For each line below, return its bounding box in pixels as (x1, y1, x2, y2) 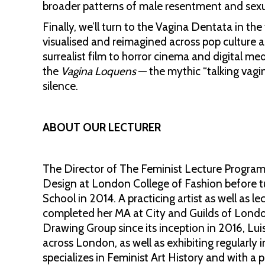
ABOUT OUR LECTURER (43, 121, 161, 134)
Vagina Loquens (61, 64, 136, 78)
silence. (43, 79, 78, 93)
